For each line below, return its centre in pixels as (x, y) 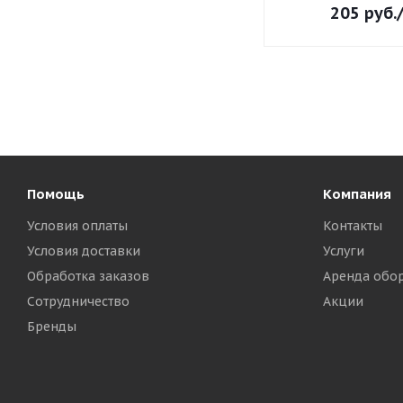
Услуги (343, 251)
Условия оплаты (77, 226)
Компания (357, 194)
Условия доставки (84, 251)
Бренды (52, 327)
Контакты (352, 226)
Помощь (56, 194)
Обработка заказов (88, 276)
